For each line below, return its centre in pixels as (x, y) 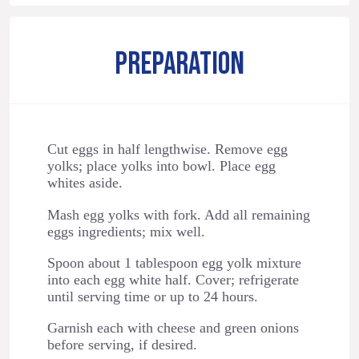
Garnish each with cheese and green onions (173, 328)
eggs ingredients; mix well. (126, 231)
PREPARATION (179, 64)
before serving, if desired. (122, 345)
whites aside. (85, 183)
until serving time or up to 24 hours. (152, 297)
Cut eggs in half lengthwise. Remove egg (167, 149)
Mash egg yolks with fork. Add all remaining (178, 214)
